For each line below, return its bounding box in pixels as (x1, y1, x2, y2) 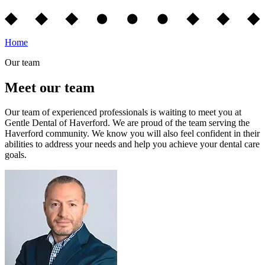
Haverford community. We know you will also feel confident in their (5, 128, 260, 139)
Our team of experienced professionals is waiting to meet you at (5, 107, 241, 118)
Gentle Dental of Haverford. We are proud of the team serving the (5, 118, 250, 128)
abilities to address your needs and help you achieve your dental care (5, 139, 260, 150)
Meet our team (5, 79, 95, 95)
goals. (5, 150, 27, 160)
